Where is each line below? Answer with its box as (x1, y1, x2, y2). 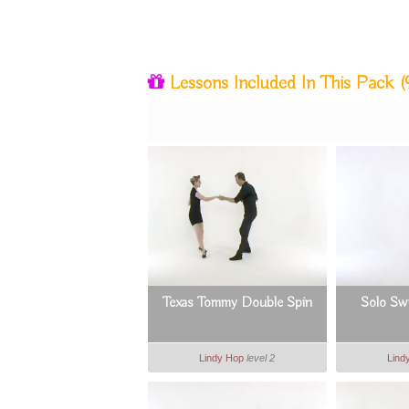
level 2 (246, 352, 276, 363)
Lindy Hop (199, 352, 245, 363)
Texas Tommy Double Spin (162, 294, 312, 312)
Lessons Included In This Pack (163, 71, 399, 96)
